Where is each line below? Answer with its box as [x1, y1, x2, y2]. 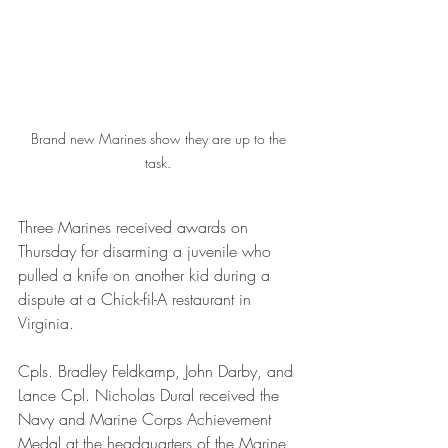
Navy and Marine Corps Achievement [18, 408, 276, 430]
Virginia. [18, 312, 84, 334]
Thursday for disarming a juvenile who [18, 240, 276, 262]
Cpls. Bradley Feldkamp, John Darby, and [18, 360, 298, 382]
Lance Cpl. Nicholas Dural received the [18, 384, 284, 406]
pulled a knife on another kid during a [18, 264, 275, 286]
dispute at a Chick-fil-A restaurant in [18, 288, 256, 310]
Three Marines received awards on [18, 216, 253, 238]
